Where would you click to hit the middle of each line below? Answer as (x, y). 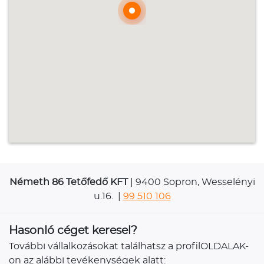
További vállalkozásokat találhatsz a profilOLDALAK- (129, 246)
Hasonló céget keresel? (73, 230)
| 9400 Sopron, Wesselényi (191, 182)
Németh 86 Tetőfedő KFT (68, 182)
